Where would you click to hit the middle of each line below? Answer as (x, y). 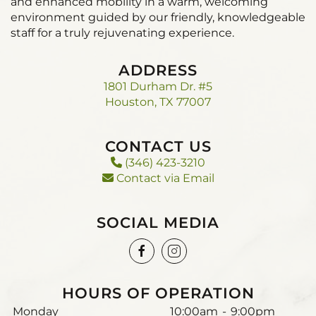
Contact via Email (164, 178)
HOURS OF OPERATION (158, 293)
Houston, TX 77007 (158, 102)
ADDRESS (158, 70)
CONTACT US (158, 146)
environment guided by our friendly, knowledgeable (158, 17)
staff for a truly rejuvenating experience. (122, 33)
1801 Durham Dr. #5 (158, 86)
